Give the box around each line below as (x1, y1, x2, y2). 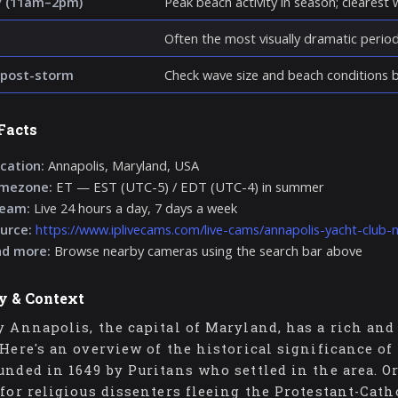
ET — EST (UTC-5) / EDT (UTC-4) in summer (52, 178, 324, 196)
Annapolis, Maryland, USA (44, 156, 199, 175)
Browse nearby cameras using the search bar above (50, 242, 362, 260)
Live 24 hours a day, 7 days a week (29, 199, 237, 218)
